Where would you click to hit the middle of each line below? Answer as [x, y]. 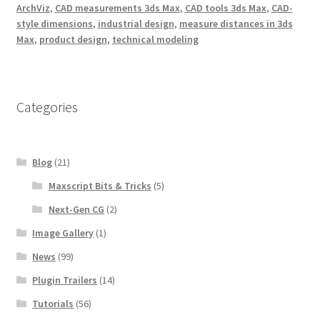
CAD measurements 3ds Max [117, 8]
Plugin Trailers [65, 280]
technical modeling [155, 40]
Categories [47, 106]
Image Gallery [63, 232]
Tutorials [53, 303]
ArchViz [33, 8]
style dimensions [54, 24]
